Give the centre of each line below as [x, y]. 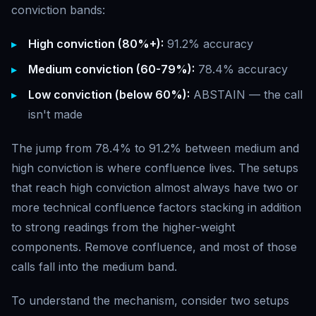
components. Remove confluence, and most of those [154, 247]
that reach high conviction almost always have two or [155, 188]
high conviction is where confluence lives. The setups [155, 168]
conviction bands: [58, 10]
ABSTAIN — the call [246, 95]
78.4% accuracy [241, 69]
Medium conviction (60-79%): [111, 69]
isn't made [55, 114]
